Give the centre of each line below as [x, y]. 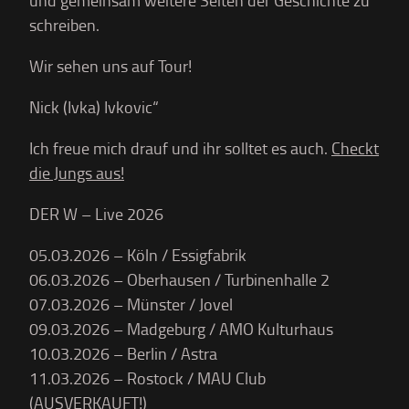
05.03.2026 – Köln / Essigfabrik [138, 255]
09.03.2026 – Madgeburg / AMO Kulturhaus [181, 329]
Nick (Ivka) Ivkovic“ [94, 107]
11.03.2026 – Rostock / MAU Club [147, 378]
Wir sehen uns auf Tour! [110, 66]
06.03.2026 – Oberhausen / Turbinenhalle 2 [179, 279]
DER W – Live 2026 [96, 214]
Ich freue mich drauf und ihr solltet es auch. [180, 148]
